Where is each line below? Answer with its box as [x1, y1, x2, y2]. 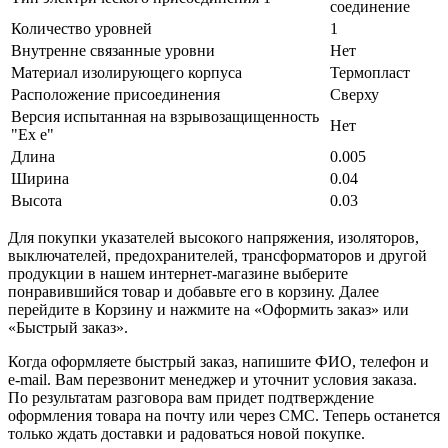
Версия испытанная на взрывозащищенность [11, 107, 319, 125]
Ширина [11, 169, 69, 187]
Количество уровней [11, 19, 152, 37]
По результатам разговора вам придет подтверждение [8, 388, 374, 406]
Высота [11, 191, 62, 209]
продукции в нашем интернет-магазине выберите [8, 264, 348, 282]
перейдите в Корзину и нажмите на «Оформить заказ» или [8, 300, 409, 318]
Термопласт [330, 63, 410, 81]
